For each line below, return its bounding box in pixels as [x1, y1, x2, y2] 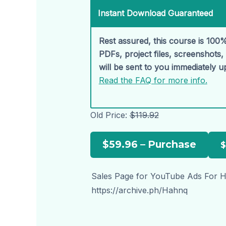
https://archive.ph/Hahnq [91, 185, 188, 195]
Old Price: [90, 109, 130, 120]
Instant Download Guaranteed [97, 8, 213, 19]
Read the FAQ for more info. [98, 75, 207, 86]
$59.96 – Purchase [102, 138, 196, 150]
